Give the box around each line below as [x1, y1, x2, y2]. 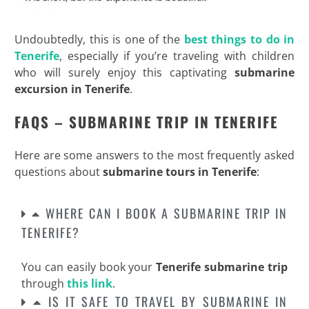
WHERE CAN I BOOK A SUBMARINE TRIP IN [46, 203, 288, 222]
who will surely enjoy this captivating [14, 64, 235, 80]
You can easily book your [21, 259, 157, 275]
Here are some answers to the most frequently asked [14, 147, 295, 163]
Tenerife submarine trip [156, 259, 288, 275]
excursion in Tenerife [14, 81, 130, 97]
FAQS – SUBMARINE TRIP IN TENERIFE [14, 110, 278, 132]
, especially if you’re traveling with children [59, 48, 295, 63]
